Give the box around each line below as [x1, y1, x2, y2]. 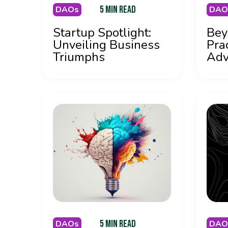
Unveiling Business [53, 36, 160, 53]
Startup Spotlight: [53, 24, 151, 41]
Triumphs [53, 48, 105, 65]
